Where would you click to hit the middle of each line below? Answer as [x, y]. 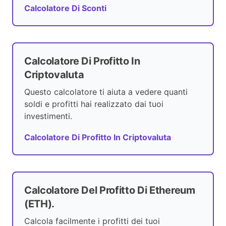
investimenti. [48, 116]
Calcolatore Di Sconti [65, 8]
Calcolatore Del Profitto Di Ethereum [110, 190]
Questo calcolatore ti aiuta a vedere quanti [106, 92]
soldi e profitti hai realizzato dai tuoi [94, 104]
